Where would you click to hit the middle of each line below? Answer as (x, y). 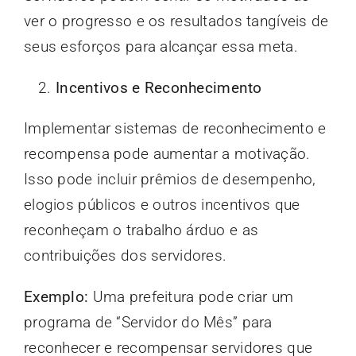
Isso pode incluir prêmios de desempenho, (170, 179)
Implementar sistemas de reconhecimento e (175, 128)
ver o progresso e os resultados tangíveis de (176, 21)
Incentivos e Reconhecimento (159, 87)
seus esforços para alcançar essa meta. (161, 46)
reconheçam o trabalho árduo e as (141, 230)
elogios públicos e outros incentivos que (162, 204)
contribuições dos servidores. (125, 255)
